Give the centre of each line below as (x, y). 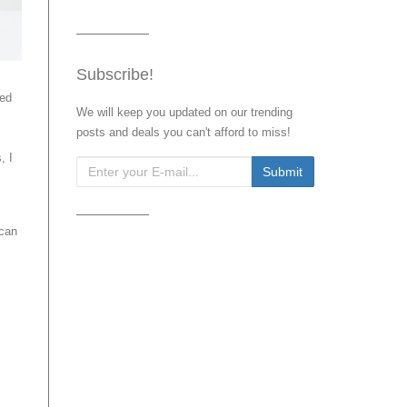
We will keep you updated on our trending (184, 112)
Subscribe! (114, 74)
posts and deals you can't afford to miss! (183, 132)
